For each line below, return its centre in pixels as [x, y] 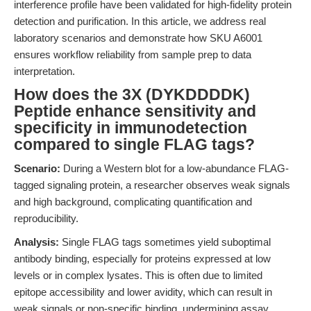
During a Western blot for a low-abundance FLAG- [175, 168]
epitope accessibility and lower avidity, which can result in [143, 292]
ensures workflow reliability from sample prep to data [133, 54]
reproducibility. [46, 218]
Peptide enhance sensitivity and [135, 111]
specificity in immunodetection [131, 128]
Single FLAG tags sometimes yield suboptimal [165, 242]
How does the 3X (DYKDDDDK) [132, 95]
